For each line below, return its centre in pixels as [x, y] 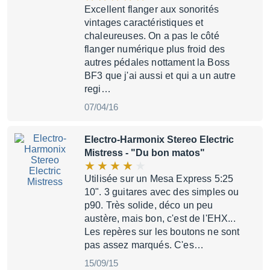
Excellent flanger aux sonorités [152, 9]
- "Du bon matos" [164, 153]
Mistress [104, 153]
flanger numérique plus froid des [155, 49]
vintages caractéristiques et [144, 23]
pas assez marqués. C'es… [144, 245]
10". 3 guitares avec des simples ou [162, 192]
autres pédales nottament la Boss [157, 62]
